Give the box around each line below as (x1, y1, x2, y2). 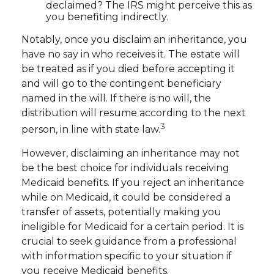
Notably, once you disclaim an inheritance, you (21, 33, 247, 45)
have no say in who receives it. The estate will (21, 48, 240, 60)
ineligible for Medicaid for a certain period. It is (21, 220, 243, 232)
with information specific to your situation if (21, 250, 232, 262)
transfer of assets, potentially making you (21, 206, 221, 218)
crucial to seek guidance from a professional (21, 235, 237, 247)
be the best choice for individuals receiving (21, 161, 229, 174)
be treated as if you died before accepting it (21, 62, 235, 75)
